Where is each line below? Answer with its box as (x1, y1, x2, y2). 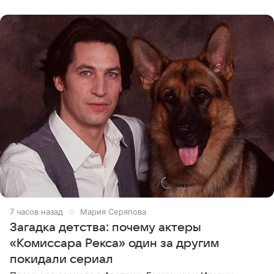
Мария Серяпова (80, 206, 146, 217)
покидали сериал (10, 252, 113, 266)
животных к (10, 2, 62, 15)
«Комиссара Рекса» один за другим (10, 236, 219, 250)
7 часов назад (10, 206, 63, 217)
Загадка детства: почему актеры (10, 220, 201, 234)
